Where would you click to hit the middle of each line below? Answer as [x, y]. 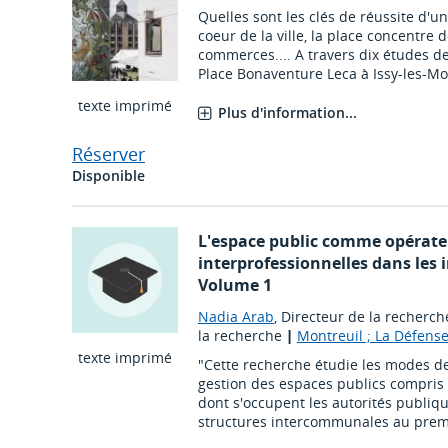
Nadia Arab [235, 317]
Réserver [108, 154]
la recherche [241, 336]
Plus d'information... [287, 113]
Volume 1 [234, 285]
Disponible [108, 176]
